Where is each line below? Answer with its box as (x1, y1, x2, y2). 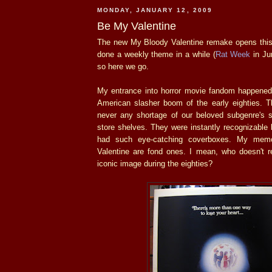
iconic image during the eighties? (97, 158, 212, 168)
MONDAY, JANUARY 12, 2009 (97, 7, 212, 14)
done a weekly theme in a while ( (97, 49, 216, 59)
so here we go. (97, 61, 149, 71)
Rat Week (215, 49, 251, 59)
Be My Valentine (97, 19, 176, 32)
